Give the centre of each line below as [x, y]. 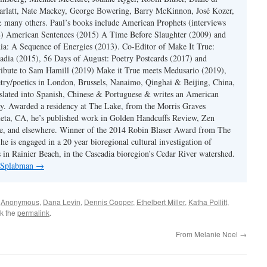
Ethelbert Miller [161, 202]
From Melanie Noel [208, 234]
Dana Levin [62, 202]
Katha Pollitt [208, 202]
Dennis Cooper [108, 202]
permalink [33, 212]
